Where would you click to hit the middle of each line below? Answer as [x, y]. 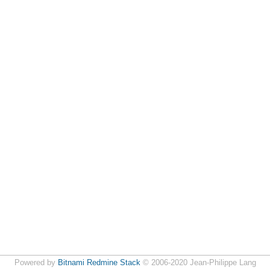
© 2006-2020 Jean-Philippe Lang [198, 263]
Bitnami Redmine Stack [99, 263]
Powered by [36, 263]
